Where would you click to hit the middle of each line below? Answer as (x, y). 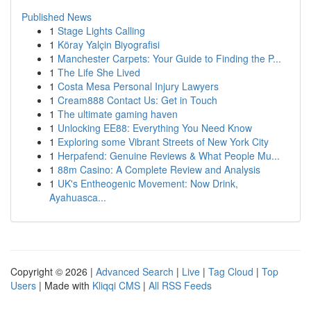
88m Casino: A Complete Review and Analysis (159, 169)
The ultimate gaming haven (118, 114)
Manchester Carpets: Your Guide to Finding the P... (169, 58)
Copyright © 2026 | (53, 271)
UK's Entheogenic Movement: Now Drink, (148, 183)
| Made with (64, 285)
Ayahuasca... (78, 197)
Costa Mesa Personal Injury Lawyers (138, 86)
